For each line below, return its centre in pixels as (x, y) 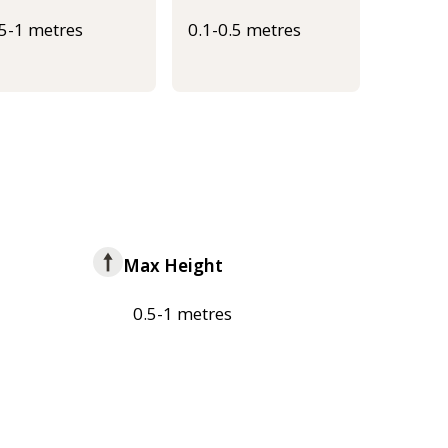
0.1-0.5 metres (244, 30)
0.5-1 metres (183, 314)
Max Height (173, 266)
